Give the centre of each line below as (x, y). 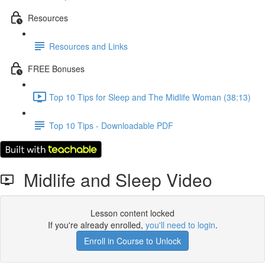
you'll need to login (180, 225)
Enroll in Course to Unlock (132, 241)
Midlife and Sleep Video (113, 180)
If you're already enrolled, (96, 225)
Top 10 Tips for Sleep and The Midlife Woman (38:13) (150, 97)
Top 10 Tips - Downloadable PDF (111, 125)
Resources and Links (88, 46)
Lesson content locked (132, 213)
